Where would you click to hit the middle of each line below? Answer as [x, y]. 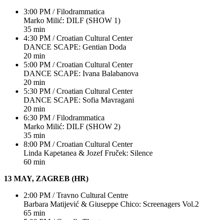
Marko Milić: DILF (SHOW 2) [72, 126]
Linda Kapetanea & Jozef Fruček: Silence [88, 153]
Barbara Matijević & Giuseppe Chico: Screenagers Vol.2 [111, 204]
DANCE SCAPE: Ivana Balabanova [81, 73]
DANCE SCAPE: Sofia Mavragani [79, 100]
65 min [34, 213]
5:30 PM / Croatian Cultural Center [78, 91]
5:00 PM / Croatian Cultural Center [78, 64]
